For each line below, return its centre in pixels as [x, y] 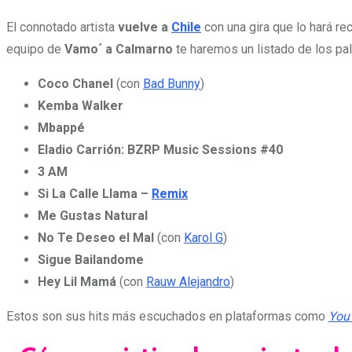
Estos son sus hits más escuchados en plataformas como [167, 316]
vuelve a [143, 27]
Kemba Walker [81, 105]
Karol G [203, 237]
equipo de [35, 49]
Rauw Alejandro [188, 281]
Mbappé [61, 127]
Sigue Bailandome [91, 259]
